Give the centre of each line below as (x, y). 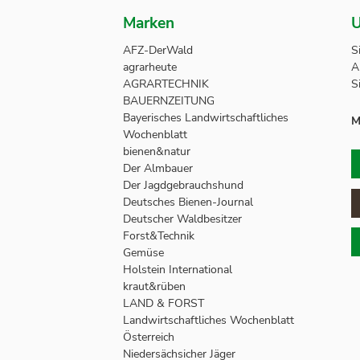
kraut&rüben (154, 287)
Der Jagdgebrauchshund (183, 186)
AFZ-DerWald (157, 51)
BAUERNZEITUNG (168, 101)
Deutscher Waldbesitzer (182, 219)
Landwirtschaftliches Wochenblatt (208, 321)
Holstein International (179, 270)
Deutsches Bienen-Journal (188, 202)
